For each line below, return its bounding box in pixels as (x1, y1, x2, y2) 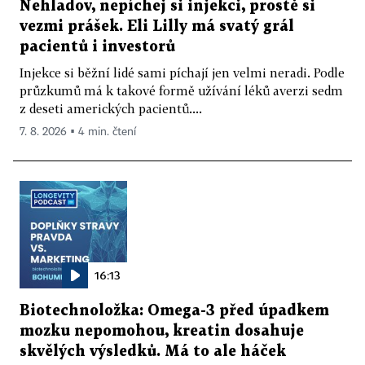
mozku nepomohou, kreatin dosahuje (20, 323, 304, 338)
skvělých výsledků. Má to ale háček (20, 344, 286, 358)
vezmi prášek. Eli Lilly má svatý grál (20, 19, 294, 33)
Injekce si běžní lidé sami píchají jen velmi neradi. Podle (20, 64, 345, 80)
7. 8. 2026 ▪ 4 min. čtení (20, 125, 136, 138)
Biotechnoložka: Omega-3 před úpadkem (20, 303, 329, 318)
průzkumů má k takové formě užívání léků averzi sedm (20, 82, 343, 98)
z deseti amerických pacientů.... (20, 100, 202, 116)
